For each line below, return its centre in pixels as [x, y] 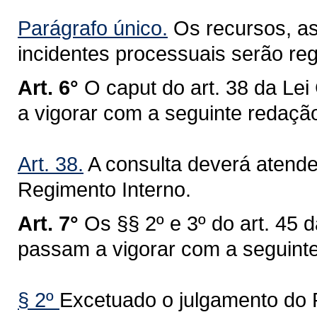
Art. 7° [48, 223]
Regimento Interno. [104, 189]
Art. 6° [48, 87]
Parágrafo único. [93, 28]
